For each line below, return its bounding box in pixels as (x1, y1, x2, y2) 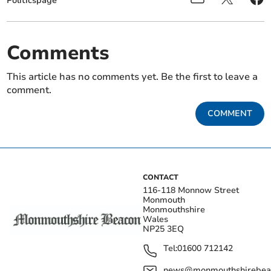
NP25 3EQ (143, 223, 184, 235)
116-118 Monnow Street (143, 184, 239, 197)
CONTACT (143, 172, 178, 183)
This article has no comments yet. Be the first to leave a (7, 70, 258, 84)
